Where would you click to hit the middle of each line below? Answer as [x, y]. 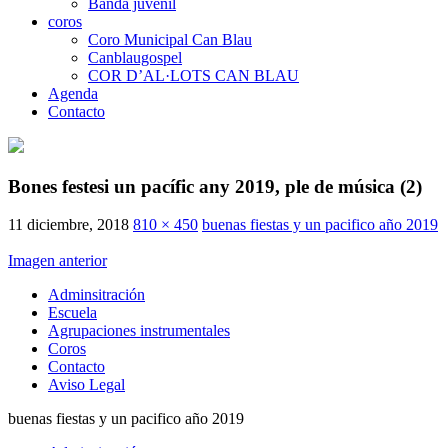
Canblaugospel [135, 57]
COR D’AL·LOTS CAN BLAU [193, 75]
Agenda [73, 93]
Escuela [72, 313]
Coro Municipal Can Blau [170, 39]
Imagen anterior [57, 261]
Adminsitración [96, 295]
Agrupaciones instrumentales [139, 331]
